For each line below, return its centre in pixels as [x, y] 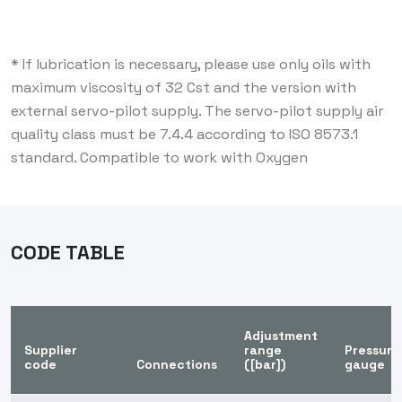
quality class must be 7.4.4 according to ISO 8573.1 [184, 135]
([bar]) [265, 365]
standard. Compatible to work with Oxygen [159, 158]
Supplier [51, 350]
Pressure [372, 350]
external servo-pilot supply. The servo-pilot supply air [197, 111]
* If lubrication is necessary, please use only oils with [191, 65]
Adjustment [281, 336]
